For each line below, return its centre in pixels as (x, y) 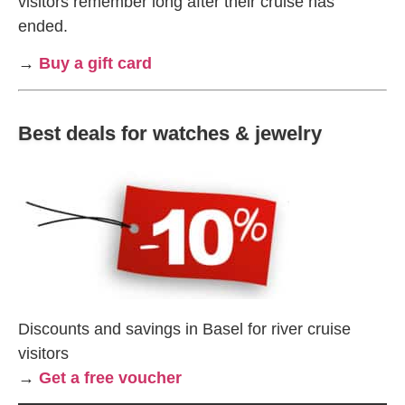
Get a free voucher (110, 377)
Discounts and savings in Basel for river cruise (184, 329)
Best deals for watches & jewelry (170, 133)
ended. (45, 27)
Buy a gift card (95, 64)
